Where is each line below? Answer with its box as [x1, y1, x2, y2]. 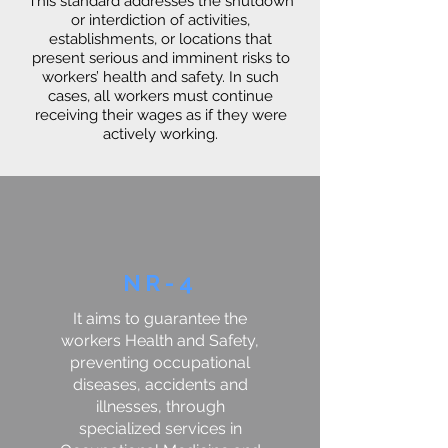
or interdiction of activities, [71, 11, 250, 29]
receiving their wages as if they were [34, 106, 287, 124]
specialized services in [78, 419, 242, 438]
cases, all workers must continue [48, 87, 273, 105]
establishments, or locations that [49, 30, 272, 48]
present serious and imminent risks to [31, 49, 290, 67]
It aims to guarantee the [73, 309, 247, 328]
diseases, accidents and [72, 375, 248, 394]
